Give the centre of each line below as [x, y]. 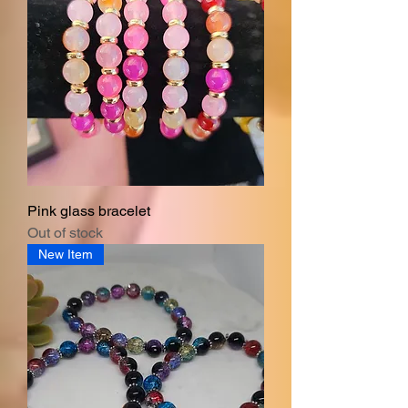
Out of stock [65, 233]
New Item [66, 254]
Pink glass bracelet [89, 211]
